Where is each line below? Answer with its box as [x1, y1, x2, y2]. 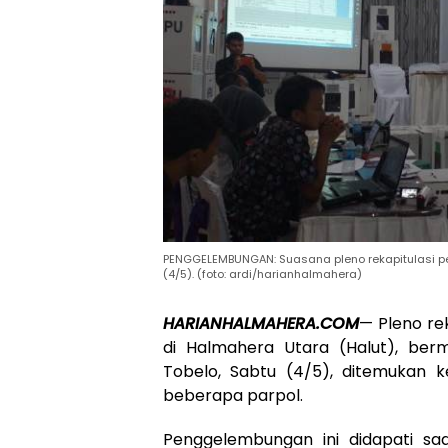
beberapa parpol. [163, 384, 303, 408]
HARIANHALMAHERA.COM [163, 312, 359, 336]
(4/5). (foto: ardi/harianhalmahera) [163, 266, 362, 283]
